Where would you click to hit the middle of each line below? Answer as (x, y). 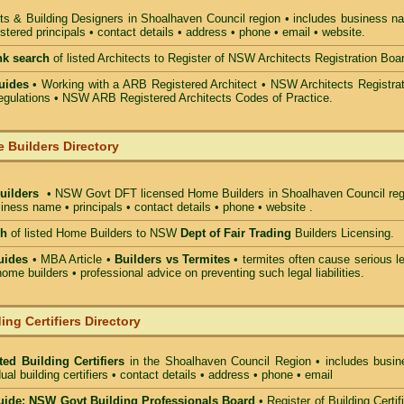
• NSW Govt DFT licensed (117, 193)
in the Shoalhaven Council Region (218, 361)
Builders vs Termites (172, 259)
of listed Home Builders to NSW (94, 233)
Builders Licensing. (344, 233)
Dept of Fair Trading (238, 233)
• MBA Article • (72, 259)
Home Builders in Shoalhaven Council (286, 193)
